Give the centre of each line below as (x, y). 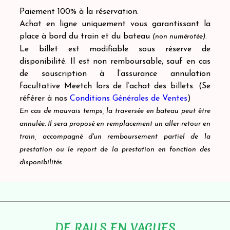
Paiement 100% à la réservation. (81, 12)
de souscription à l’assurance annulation (115, 74)
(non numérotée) (179, 37)
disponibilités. (42, 162)
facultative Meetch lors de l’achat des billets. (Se (115, 86)
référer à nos (45, 99)
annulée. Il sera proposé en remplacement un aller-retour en (115, 124)
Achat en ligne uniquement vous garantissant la (115, 24)
